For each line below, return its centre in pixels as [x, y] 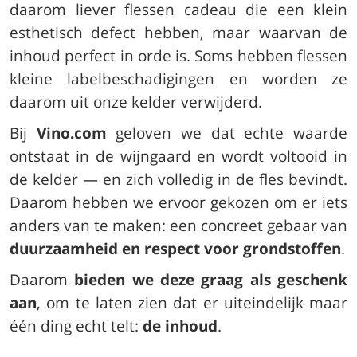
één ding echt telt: [76, 326]
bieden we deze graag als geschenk [211, 279]
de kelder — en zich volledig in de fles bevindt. [178, 179]
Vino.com [71, 133]
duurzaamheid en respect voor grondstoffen [175, 248]
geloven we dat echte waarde [227, 133]
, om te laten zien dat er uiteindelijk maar [192, 302]
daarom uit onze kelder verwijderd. [136, 102]
